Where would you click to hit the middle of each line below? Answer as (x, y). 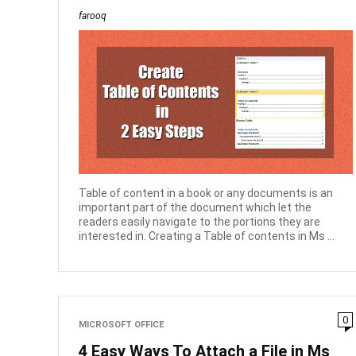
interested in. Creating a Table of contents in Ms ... (207, 236)
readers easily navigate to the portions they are (200, 221)
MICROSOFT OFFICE (122, 324)
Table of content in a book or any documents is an (206, 193)
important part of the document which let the (195, 207)
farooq (93, 16)
